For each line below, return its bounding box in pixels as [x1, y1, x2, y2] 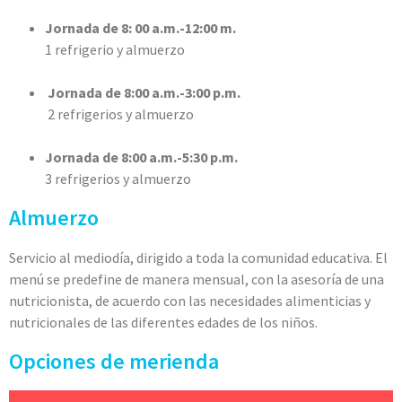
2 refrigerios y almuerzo [45, 105, 194, 124]
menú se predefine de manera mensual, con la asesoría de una [9, 270, 384, 289]
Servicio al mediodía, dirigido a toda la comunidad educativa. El [9, 249, 388, 267]
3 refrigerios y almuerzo [45, 170, 191, 188]
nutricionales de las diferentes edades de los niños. [9, 313, 318, 332]
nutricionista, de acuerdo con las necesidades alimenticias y [9, 292, 371, 310]
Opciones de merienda [9, 347, 219, 376]
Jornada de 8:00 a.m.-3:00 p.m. [45, 83, 240, 102]
